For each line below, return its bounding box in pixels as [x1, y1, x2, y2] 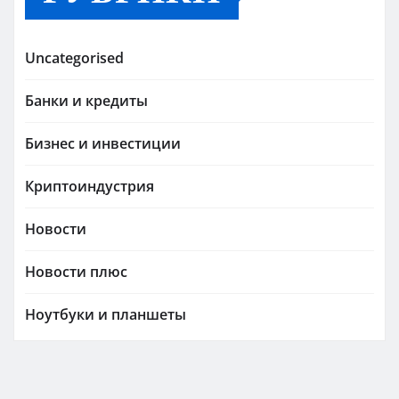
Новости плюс [25, 262, 127, 281]
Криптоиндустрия [25, 176, 154, 196]
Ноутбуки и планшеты [25, 305, 186, 324]
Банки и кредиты [25, 91, 148, 110]
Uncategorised [25, 48, 124, 68]
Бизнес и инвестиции [25, 134, 181, 153]
